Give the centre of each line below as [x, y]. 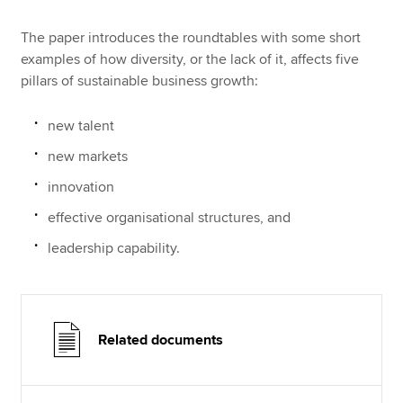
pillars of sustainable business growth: [140, 81]
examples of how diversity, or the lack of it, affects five [190, 59]
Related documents [161, 340]
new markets [88, 156]
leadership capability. [114, 248]
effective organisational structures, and [171, 217]
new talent [83, 125]
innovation [83, 187]
